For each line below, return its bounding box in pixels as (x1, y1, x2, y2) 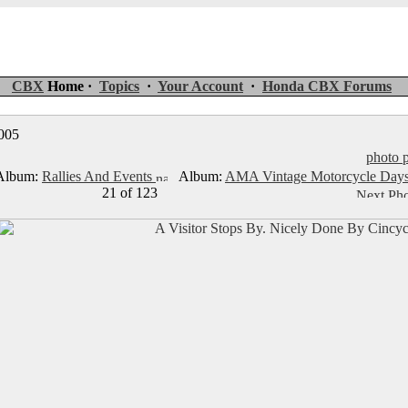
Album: (168, 168, 225, 184)
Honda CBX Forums (262, 78, 392, 94)
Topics (99, 78, 139, 94)
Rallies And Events (42, 168, 156, 184)
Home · (44, 78, 99, 94)
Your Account (158, 78, 243, 94)
